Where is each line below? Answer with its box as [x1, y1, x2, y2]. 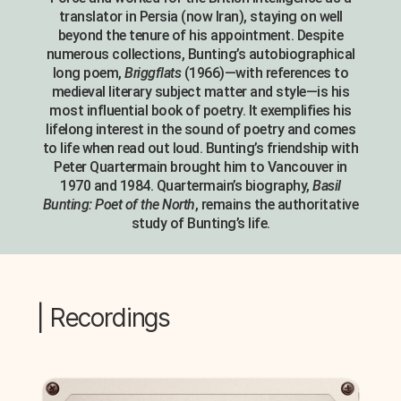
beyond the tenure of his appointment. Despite [57, 26, 344, 44]
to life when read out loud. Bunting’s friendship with [42, 139, 359, 157]
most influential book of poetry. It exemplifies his [49, 101, 352, 119]
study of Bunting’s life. [131, 214, 270, 232]
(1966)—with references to [181, 64, 349, 81]
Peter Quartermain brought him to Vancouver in [54, 158, 347, 175]
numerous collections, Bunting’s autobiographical [46, 45, 355, 63]
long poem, [52, 64, 125, 81]
